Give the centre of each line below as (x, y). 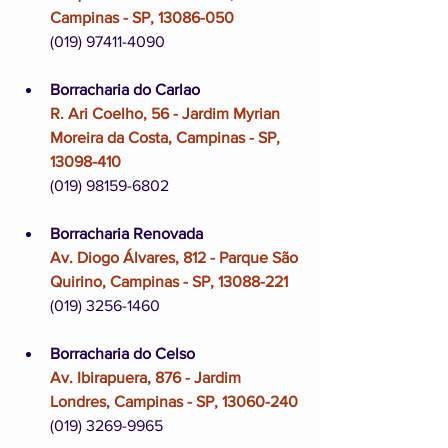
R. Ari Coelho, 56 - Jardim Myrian (167, 113)
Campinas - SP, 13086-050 (142, 17)
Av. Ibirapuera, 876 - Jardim (147, 377)
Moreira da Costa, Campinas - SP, (167, 137)
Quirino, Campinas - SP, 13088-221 (169, 281)
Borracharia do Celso (122, 353)
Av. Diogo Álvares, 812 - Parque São (176, 257)
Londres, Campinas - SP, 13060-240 (174, 401)
